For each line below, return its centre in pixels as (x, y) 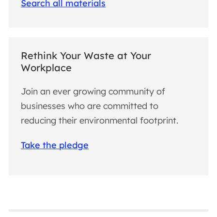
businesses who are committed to (90, 106)
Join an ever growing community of (93, 91)
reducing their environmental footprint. (100, 120)
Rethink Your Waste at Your (86, 55)
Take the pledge (55, 145)
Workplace (46, 67)
